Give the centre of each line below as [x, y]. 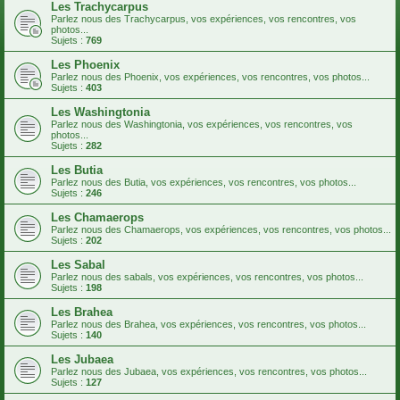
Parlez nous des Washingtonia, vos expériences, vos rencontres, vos [202, 125]
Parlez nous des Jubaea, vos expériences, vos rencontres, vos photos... [209, 372]
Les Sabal [78, 265]
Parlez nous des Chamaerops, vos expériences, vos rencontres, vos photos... [221, 230]
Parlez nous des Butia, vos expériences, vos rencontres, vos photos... [204, 183]
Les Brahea [82, 312]
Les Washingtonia [100, 112]
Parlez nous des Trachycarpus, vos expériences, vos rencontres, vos [204, 19]
